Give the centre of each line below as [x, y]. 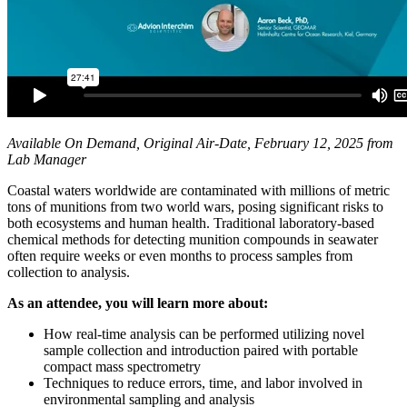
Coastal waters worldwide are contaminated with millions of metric [199, 190]
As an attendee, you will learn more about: [138, 303]
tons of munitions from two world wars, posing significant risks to [195, 206]
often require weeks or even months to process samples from [180, 255]
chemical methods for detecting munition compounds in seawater [193, 239]
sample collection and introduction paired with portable [201, 350]
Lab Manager [47, 159]
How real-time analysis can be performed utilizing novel [204, 333]
